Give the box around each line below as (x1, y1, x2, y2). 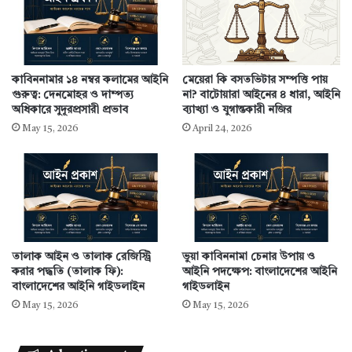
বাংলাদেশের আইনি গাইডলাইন (12, 280, 145, 292)
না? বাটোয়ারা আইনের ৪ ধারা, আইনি (182, 89, 340, 101)
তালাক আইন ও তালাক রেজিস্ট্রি (12, 251, 151, 262)
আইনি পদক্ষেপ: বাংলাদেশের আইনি (182, 266, 337, 277)
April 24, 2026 (192, 123, 252, 134)
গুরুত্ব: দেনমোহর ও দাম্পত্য (12, 89, 134, 101)
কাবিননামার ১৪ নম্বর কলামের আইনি (12, 74, 168, 86)
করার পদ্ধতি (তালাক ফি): (12, 266, 123, 277)
